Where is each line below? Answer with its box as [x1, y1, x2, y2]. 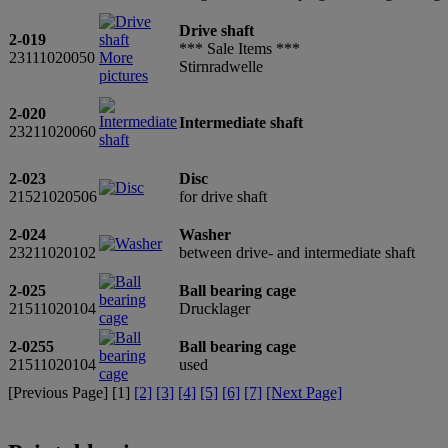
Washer [179, 225, 231, 243]
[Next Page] [266, 383, 342, 401]
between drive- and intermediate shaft [179, 243, 415, 261]
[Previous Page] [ [8, 383, 117, 401]
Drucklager [179, 299, 250, 317]
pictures [99, 66, 148, 84]
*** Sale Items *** [179, 39, 300, 57]
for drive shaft [179, 187, 267, 205]
